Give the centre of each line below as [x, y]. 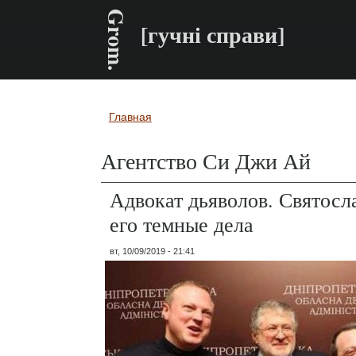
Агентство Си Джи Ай [206, 160]
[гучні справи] [213, 35]
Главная [130, 117]
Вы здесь [143, 131]
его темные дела [182, 224]
